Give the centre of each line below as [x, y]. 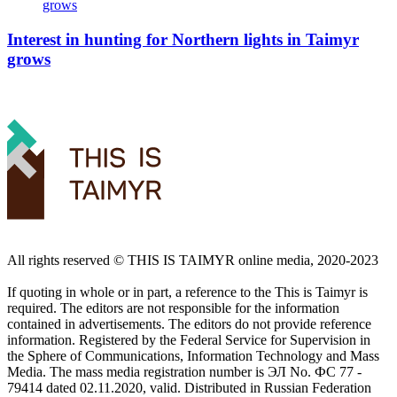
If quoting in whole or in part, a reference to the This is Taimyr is [187, 292]
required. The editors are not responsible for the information [173, 308]
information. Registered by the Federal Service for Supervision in [189, 340]
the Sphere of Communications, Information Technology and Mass [193, 356]
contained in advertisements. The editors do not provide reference [189, 324]
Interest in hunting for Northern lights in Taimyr [183, 39]
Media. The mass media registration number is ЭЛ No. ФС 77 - [184, 372]
